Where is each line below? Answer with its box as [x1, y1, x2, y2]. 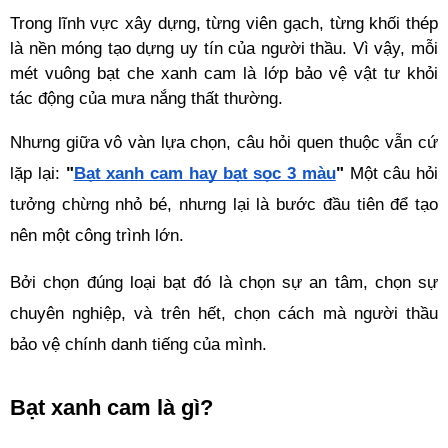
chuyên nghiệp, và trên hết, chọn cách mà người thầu [10, 303, 438, 323]
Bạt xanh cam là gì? [10, 395, 213, 420]
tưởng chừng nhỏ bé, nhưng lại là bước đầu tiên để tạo [10, 194, 438, 214]
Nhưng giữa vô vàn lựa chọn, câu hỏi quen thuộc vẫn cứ [10, 132, 438, 152]
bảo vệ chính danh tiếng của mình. [10, 334, 267, 354]
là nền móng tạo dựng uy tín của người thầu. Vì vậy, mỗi [10, 38, 438, 58]
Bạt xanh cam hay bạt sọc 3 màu [73, 163, 336, 183]
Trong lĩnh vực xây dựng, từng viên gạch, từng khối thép [10, 13, 438, 33]
